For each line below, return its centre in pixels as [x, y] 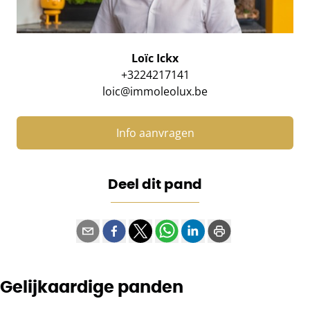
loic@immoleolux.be [155, 92]
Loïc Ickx [155, 58]
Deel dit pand [155, 184]
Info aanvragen [155, 133]
